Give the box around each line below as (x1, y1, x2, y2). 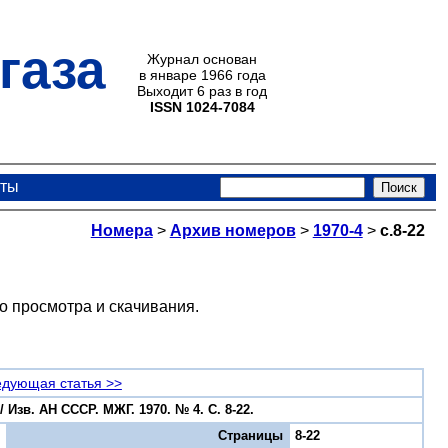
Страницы (218, 428, 284, 443)
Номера (90, 222, 153, 240)
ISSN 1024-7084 (149, 99, 255, 115)
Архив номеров (169, 222, 296, 240)
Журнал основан (147, 51, 257, 67)
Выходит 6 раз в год (137, 83, 267, 99)
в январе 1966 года (138, 67, 266, 83)
